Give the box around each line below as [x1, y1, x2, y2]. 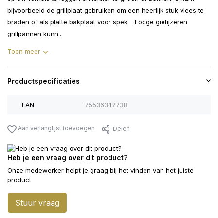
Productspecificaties [7, 77, 80, 86]
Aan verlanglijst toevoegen [17, 125, 95, 132]
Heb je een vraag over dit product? [7, 153, 127, 162]
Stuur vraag [15, 198, 59, 208]
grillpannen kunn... [7, 30, 63, 38]
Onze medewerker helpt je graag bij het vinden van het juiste [7, 166, 194, 175]
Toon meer [7, 47, 40, 55]
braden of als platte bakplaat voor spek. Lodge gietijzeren [7, 18, 187, 26]
